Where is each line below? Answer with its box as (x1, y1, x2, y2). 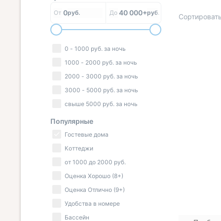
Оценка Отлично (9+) (63, 186, 125, 193)
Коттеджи (63, 145, 93, 152)
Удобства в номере (63, 200, 120, 207)
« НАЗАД (185, 58, 216, 67)
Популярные (50, 117, 93, 125)
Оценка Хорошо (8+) (63, 172, 123, 180)
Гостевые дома (63, 131, 109, 138)
